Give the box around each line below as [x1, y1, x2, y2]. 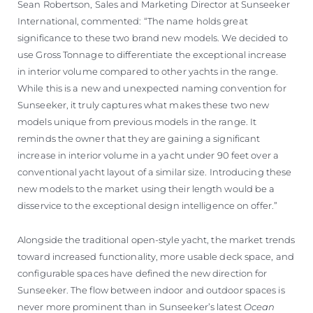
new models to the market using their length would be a [17, 182, 275, 194]
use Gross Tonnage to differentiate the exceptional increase [17, 48, 286, 60]
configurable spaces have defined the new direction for [17, 267, 268, 279]
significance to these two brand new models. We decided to [17, 31, 288, 43]
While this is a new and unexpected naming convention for [17, 82, 286, 94]
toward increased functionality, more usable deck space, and [17, 250, 294, 262]
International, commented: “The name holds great [17, 15, 248, 27]
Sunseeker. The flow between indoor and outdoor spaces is [17, 284, 285, 296]
